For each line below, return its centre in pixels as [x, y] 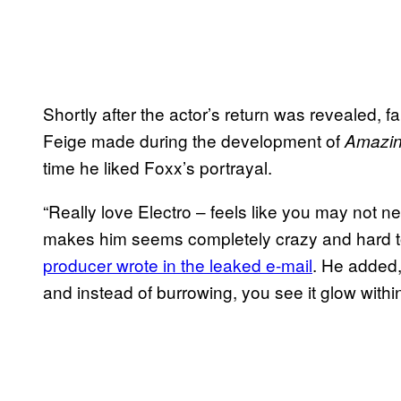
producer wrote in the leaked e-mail [178, 265]
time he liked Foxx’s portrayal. [158, 167]
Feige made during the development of [194, 141]
